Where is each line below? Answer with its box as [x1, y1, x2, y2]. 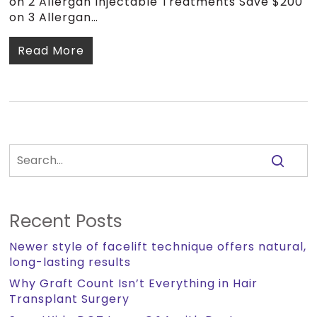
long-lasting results [9, 254, 132, 270]
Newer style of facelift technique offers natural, [9, 238, 307, 255]
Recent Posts [9, 209, 123, 234]
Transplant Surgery [9, 291, 130, 307]
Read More [18, 42, 85, 59]
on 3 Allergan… [9, 9, 99, 25]
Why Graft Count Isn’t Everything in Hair [9, 275, 258, 292]
